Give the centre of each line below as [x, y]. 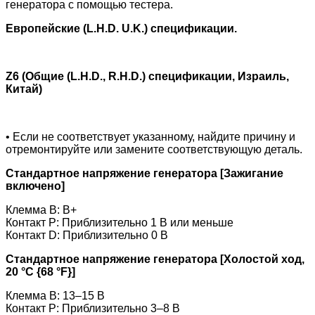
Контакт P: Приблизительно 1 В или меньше [120, 222]
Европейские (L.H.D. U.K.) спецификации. [121, 28]
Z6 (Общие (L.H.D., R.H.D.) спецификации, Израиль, [147, 76]
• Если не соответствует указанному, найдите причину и [150, 136]
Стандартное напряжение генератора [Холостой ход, [155, 259]
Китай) [24, 89]
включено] [35, 186]
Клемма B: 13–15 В [55, 295]
